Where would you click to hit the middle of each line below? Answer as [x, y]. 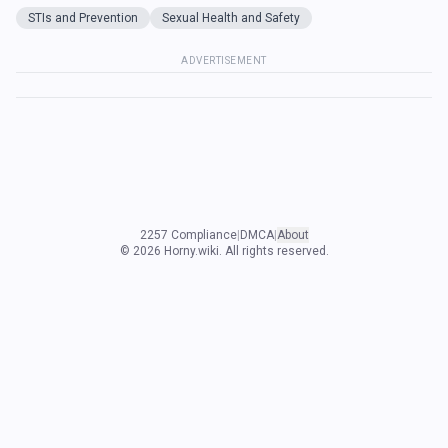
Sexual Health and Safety [231, 18]
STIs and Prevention [83, 18]
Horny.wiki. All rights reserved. [244, 251]
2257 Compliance [188, 235]
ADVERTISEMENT [224, 60]
